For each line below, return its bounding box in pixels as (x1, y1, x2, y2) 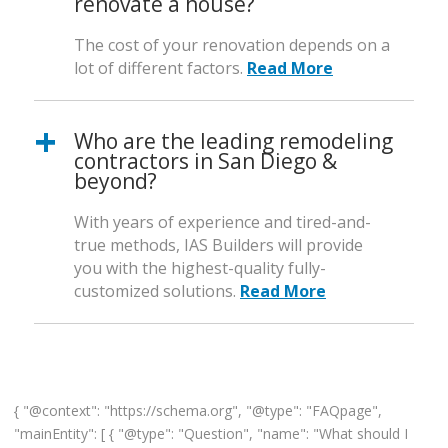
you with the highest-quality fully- (74, 257, 326, 280)
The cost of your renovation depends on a (74, 34, 390, 57)
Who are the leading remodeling (74, 127, 393, 156)
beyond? (74, 167, 157, 196)
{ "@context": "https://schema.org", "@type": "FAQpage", (14, 401, 382, 421)
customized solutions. (74, 280, 240, 303)
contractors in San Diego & (74, 147, 337, 176)
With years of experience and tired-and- (74, 211, 371, 234)
